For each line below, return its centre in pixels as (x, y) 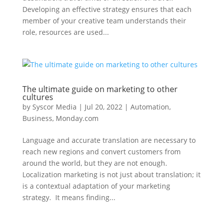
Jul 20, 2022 (103, 107)
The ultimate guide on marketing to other (100, 89)
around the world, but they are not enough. (95, 163)
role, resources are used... (65, 32)
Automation (150, 107)
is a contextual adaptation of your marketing (96, 186)
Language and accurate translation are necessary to (109, 140)
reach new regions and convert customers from (101, 152)
